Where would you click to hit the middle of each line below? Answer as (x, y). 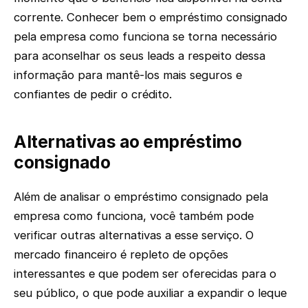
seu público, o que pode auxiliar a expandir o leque (150, 293)
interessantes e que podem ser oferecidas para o (145, 273)
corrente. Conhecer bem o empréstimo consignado (151, 18)
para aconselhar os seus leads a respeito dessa (140, 56)
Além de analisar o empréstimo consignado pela (141, 196)
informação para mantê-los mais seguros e (128, 75)
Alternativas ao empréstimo (128, 142)
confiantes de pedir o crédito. (93, 95)
